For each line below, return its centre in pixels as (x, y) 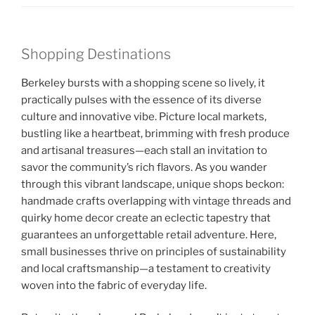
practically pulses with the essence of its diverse (141, 99)
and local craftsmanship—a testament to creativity (146, 268)
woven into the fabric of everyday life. (114, 285)
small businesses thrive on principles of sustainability (154, 251)
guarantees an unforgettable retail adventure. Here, (149, 234)
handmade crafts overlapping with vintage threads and (156, 201)
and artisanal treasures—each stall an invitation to (144, 150)
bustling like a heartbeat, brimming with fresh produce (155, 133)
